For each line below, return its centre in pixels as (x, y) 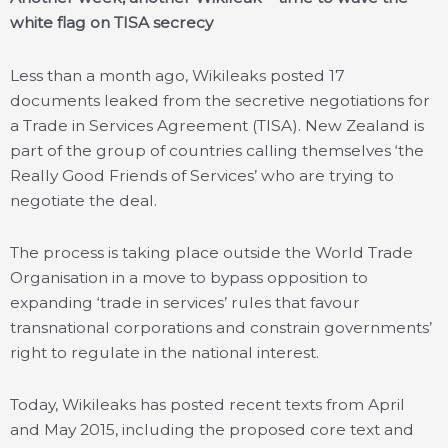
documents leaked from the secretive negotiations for (220, 100)
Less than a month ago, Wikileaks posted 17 (177, 75)
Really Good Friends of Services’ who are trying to (202, 175)
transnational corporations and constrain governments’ (221, 327)
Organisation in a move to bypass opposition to (189, 277)
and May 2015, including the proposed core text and (212, 429)
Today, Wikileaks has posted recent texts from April (207, 404)
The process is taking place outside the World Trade (211, 252)
